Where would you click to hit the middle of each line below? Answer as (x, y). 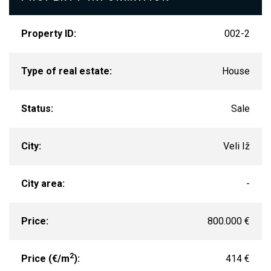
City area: (43, 183)
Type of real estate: (67, 71)
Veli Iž (237, 146)
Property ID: (49, 33)
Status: (37, 108)
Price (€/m (45, 258)
